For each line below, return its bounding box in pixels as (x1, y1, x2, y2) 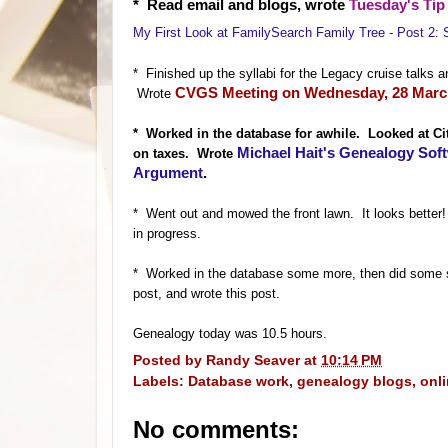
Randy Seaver (206, 352, 300, 368)
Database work (188, 373, 289, 389)
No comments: (133, 415, 299, 443)
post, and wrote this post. (133, 286, 288, 301)
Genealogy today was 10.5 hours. (133, 326, 327, 341)
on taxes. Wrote (133, 146, 237, 161)
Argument (133, 165, 203, 181)
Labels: (133, 373, 188, 389)
